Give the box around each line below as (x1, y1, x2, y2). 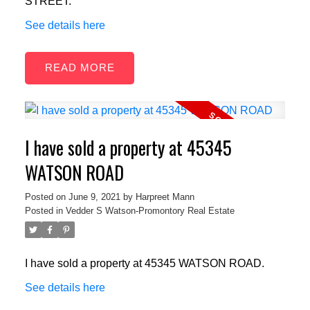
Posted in (24, 206, 63, 217)
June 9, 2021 (68, 192, 120, 203)
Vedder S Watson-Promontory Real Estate (65, 206, 235, 217)
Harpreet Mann (135, 192, 194, 203)
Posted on (24, 192, 69, 203)
